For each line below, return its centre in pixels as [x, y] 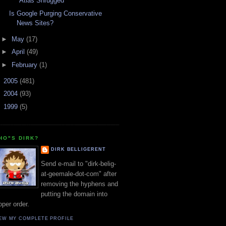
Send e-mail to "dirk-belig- [78, 164]
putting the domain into [74, 194]
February [25, 65]
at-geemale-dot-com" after [79, 174]
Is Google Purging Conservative [56, 13]
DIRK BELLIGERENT [78, 149]
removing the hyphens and [79, 184]
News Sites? [35, 23]
